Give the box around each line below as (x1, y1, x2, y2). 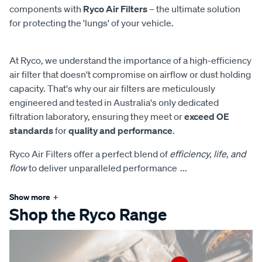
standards (9, 124, 53, 136)
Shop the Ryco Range (9, 204, 167, 225)
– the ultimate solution (147, 2, 240, 15)
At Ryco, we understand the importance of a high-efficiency (9, 54, 251, 66)
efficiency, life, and (170, 147, 246, 160)
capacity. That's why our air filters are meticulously (9, 82, 215, 94)
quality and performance (68, 124, 173, 136)
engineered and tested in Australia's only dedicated (9, 96, 219, 108)
